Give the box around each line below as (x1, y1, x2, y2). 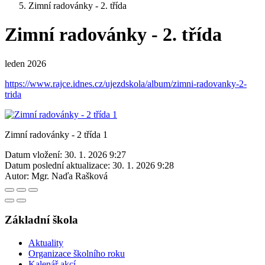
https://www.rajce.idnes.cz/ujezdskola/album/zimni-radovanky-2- (5, 78, 247, 89)
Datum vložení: (5, 149, 62, 160)
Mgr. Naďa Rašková (31, 170, 108, 181)
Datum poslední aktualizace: (5, 160, 110, 170)
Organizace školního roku (28, 248, 125, 259)
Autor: (5, 170, 29, 181)
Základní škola (5, 214, 78, 227)
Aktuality (28, 238, 63, 248)
